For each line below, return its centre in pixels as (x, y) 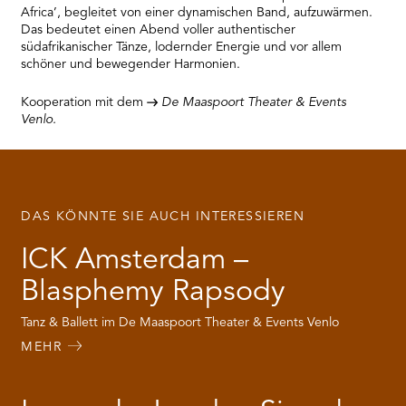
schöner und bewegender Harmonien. (131, 65)
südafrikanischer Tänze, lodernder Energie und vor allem (182, 48)
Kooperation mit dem (84, 103)
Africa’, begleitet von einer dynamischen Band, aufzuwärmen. (197, 13)
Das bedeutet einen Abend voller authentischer (159, 30)
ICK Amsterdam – (135, 261)
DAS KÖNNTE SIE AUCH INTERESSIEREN (163, 216)
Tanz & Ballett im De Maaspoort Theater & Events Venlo (180, 322)
